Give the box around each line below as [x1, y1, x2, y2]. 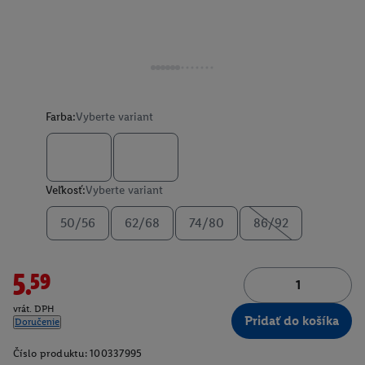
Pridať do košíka [244, 313, 339, 328]
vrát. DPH [13, 303, 55, 315]
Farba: [46, 110, 76, 124]
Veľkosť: [46, 183, 86, 197]
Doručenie [15, 316, 59, 328]
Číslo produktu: [13, 347, 87, 359]
